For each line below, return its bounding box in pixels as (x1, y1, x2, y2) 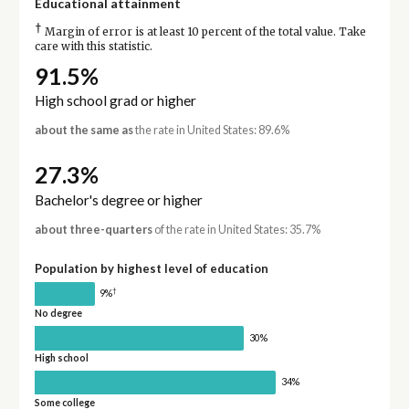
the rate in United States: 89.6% (132, 123, 289, 138)
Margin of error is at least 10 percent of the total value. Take (41, 25, 366, 38)
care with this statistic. (34, 39, 152, 53)
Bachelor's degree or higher (34, 191, 203, 208)
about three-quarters (34, 222, 152, 236)
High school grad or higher (34, 92, 196, 110)
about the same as (34, 123, 133, 138)
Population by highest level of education (34, 260, 268, 276)
